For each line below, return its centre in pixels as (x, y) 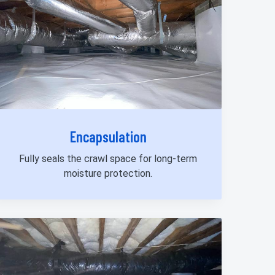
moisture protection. (108, 174)
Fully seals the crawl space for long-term (108, 159)
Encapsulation (108, 137)
